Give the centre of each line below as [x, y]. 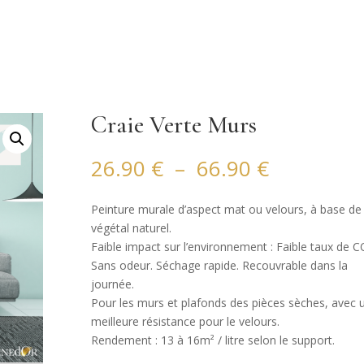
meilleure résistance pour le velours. [185, 322]
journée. [112, 284]
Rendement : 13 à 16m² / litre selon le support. [212, 340]
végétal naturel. [131, 228]
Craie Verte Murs [173, 124]
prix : [292, 204]
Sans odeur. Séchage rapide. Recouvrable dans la [219, 266]
